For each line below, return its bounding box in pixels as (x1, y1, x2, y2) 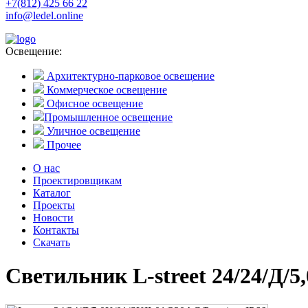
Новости (33, 212, 74, 223)
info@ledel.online (5, 10, 83, 21)
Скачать (33, 236, 70, 248)
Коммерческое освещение (44, 84, 167, 96)
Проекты (33, 199, 75, 211)
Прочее (44, 139, 81, 151)
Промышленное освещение (44, 111, 173, 123)
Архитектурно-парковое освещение (44, 70, 214, 82)
